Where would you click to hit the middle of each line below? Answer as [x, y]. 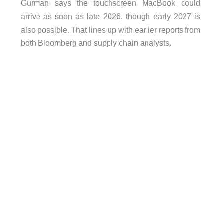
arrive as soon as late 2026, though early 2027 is [110, 16]
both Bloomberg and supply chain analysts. [96, 43]
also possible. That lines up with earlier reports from [110, 29]
